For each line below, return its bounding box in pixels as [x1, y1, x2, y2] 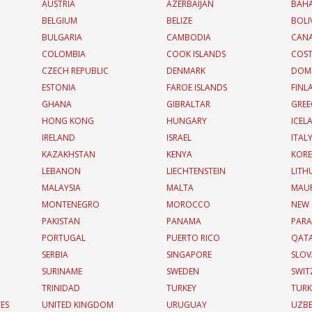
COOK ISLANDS [166, 48, 226, 60]
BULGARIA [41, 31, 82, 43]
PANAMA [166, 215, 201, 227]
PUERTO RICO [166, 232, 220, 244]
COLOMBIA [41, 48, 86, 60]
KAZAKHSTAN [41, 148, 95, 160]
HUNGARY [166, 115, 207, 127]
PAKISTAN [41, 215, 80, 227]
